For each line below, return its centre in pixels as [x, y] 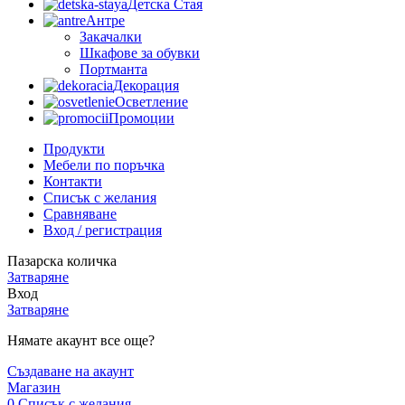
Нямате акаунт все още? [81, 340]
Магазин [34, 387]
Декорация [146, 85]
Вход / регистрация [103, 230]
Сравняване [80, 213]
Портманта [113, 69]
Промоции [141, 118]
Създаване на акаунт [71, 371]
